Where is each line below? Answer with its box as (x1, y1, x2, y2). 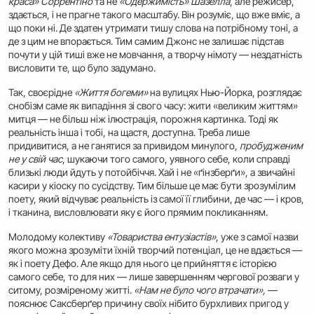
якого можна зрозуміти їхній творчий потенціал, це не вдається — (8, 244, 302, 257)
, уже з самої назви (216, 231, 299, 243)
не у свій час (8, 153, 62, 165)
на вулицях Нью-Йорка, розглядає (148, 86, 302, 99)
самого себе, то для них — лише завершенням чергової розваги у (8, 271, 299, 283)
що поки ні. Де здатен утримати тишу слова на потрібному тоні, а (8, 22, 298, 34)
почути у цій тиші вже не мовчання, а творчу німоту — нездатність (8, 48, 302, 61)
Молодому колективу (8, 231, 107, 243)
